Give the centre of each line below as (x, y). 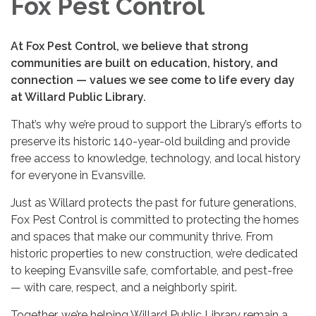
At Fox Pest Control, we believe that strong (129, 46)
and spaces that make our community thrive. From (142, 236)
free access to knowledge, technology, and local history (156, 158)
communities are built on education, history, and (144, 63)
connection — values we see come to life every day (153, 80)
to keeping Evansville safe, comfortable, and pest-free (152, 270)
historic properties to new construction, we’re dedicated (154, 253)
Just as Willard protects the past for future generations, (153, 202)
